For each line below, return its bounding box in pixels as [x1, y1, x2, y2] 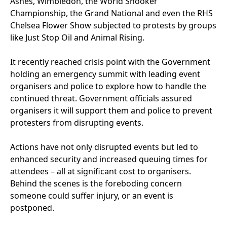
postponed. [10, 202, 54, 213]
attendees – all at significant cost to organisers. [10, 166, 191, 177]
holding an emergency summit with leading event [10, 68, 200, 80]
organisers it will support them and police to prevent [10, 105, 212, 116]
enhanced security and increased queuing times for [10, 154, 208, 165]
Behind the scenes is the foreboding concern [10, 178, 182, 189]
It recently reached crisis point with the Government [10, 56, 210, 67]
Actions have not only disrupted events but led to [10, 141, 198, 153]
